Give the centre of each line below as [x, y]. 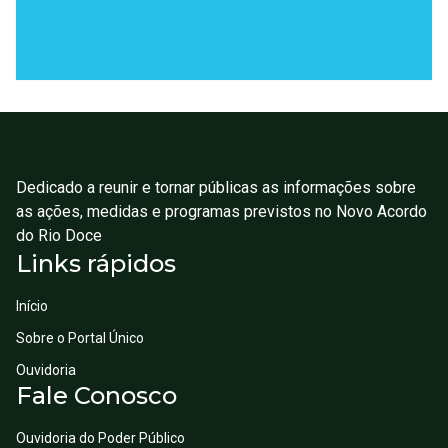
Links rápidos [96, 263]
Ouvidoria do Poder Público [100, 438]
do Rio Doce [59, 235]
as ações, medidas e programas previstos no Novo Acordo [221, 211]
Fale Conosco [96, 395]
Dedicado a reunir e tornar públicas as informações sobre [216, 187]
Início [32, 306]
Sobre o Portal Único [80, 338]
